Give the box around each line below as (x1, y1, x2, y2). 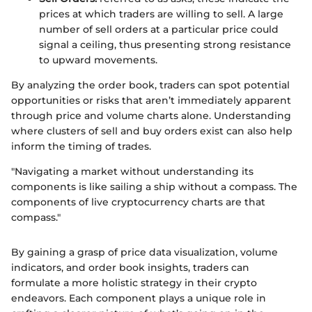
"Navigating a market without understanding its (11, 165, 253, 178)
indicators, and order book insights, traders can (11, 261, 249, 274)
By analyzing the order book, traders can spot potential (11, 79, 290, 92)
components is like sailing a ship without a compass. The (11, 180, 297, 194)
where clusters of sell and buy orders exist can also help (11, 125, 292, 138)
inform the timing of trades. (11, 140, 151, 153)
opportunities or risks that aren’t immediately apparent (11, 94, 291, 107)
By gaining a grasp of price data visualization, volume (11, 246, 278, 259)
